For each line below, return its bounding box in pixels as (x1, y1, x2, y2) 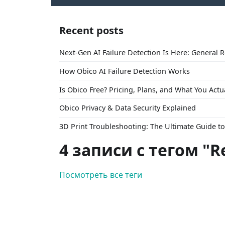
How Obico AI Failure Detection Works (59, 66, 190, 76)
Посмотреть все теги (59, 169, 142, 181)
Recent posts (59, 24, 124, 37)
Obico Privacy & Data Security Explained (59, 103, 196, 113)
